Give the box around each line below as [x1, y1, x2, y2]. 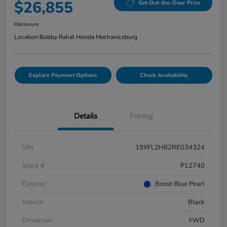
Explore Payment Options [29, 71, 97, 79]
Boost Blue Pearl [155, 179, 205, 188]
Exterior [22, 179, 46, 188]
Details [74, 110, 97, 121]
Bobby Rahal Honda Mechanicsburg [40, 32, 137, 41]
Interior [22, 197, 44, 207]
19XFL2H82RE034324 [135, 142, 205, 152]
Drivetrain [22, 215, 52, 225]
